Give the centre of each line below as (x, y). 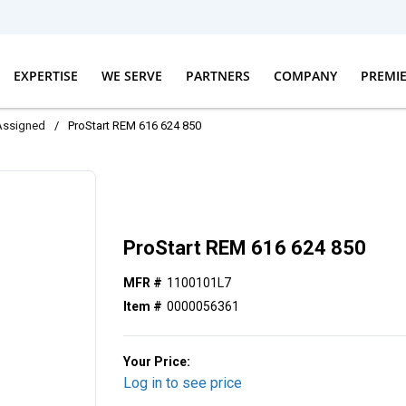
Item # (143, 307)
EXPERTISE (45, 75)
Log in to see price (183, 383)
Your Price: (157, 362)
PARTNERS (217, 75)
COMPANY (305, 75)
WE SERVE (131, 75)
